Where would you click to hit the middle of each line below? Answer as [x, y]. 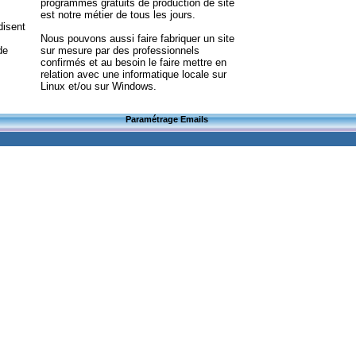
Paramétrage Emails [167, 119]
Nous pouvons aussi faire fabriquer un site [137, 39]
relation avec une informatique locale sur [133, 74]
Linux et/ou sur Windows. [99, 86]
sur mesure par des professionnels [120, 50]
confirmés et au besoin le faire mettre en [133, 62]
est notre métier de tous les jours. [118, 15]
